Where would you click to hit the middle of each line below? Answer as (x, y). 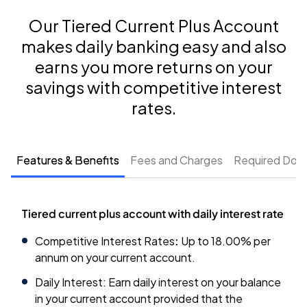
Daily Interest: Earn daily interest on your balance (158, 282)
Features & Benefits (68, 160)
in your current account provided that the (139, 298)
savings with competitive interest (153, 87)
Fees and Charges (176, 160)
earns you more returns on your (153, 66)
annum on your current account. (115, 257)
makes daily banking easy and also (153, 46)
